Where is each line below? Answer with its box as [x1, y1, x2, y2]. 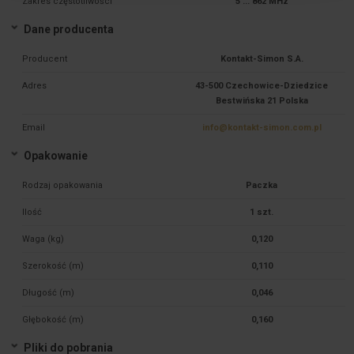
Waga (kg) [22, 234, 65, 245]
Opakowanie [23, 149, 88, 163]
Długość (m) [22, 288, 75, 299]
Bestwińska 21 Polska [215, 96, 308, 107]
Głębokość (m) [22, 314, 85, 326]
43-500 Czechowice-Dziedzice [195, 81, 329, 92]
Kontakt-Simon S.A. [220, 54, 303, 65]
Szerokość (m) [22, 261, 85, 272]
